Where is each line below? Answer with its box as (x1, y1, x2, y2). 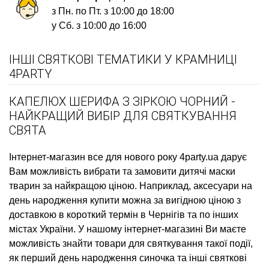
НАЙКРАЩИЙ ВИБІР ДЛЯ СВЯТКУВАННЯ (9, 109, 237, 124)
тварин (9, 181, 40, 192)
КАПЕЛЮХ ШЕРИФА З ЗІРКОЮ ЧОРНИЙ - (9, 94, 235, 109)
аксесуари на (193, 181, 252, 192)
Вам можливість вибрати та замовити (9, 166, 179, 177)
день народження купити (9, 195, 119, 206)
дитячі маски (179, 166, 235, 177)
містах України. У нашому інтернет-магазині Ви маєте (9, 224, 246, 235)
